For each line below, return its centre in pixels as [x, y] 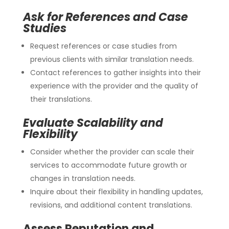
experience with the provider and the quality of [114, 86]
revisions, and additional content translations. [111, 205]
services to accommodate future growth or [108, 165]
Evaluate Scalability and [93, 123]
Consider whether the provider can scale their [112, 152]
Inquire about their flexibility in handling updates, [116, 191]
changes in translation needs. [83, 178]
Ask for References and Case [105, 17]
